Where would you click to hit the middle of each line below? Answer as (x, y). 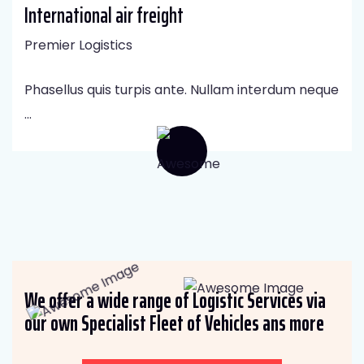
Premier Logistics (78, 45)
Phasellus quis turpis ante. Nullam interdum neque (182, 89)
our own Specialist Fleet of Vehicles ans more (174, 323)
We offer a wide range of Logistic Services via (175, 300)
